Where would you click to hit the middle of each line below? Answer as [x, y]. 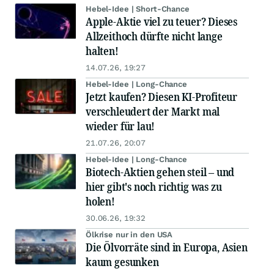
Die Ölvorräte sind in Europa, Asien [167, 247]
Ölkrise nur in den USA [129, 235]
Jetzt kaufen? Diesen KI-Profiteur [162, 97]
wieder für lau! [120, 126]
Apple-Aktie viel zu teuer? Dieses [162, 22]
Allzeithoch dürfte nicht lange [154, 36]
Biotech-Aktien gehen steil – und [160, 172]
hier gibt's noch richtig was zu [154, 187]
